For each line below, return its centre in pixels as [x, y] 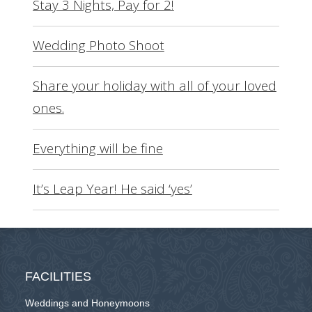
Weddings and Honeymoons [88, 303]
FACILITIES [58, 277]
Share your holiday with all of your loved [154, 86]
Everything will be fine [97, 149]
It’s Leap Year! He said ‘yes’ [112, 189]
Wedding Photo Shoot [98, 46]
